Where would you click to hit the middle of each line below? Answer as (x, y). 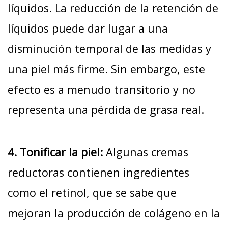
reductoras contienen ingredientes (98, 172)
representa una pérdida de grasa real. (106, 109)
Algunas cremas (147, 152)
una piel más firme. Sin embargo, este (106, 69)
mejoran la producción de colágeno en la (114, 213)
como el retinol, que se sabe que (92, 192)
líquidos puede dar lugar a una (88, 28)
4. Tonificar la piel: (57, 152)
